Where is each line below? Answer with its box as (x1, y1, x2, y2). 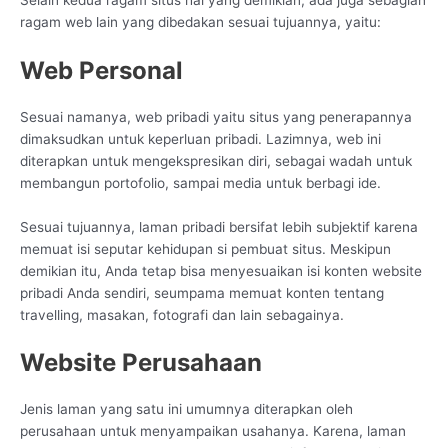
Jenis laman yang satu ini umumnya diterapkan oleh (20, 401, 353, 418)
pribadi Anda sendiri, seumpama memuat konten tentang (20, 284, 384, 301)
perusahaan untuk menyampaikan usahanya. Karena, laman (20, 423, 406, 440)
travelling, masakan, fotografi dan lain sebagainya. (20, 306, 344, 323)
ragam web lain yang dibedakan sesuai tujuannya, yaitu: (20, 13, 381, 30)
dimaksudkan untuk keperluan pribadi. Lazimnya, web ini (20, 130, 381, 147)
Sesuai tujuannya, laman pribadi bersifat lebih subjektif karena (20, 218, 418, 235)
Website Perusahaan (20, 348, 262, 378)
